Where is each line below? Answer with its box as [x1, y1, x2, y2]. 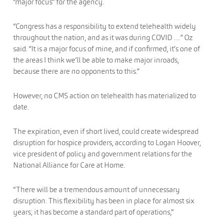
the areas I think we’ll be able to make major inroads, [13, 55, 179, 65]
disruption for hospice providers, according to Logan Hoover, [13, 138, 201, 147]
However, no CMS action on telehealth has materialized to [13, 91, 196, 100]
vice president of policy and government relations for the [13, 149, 192, 158]
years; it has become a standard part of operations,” [13, 207, 174, 217]
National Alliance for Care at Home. [13, 160, 125, 170]
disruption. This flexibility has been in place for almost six [13, 196, 195, 205]
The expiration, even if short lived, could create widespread [13, 127, 198, 136]
